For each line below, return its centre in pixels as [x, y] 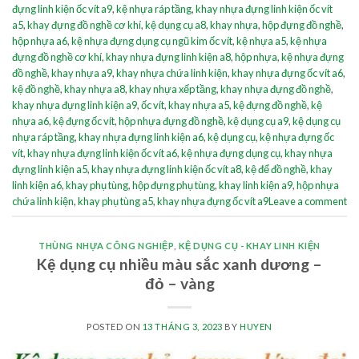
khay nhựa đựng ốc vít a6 [287, 73]
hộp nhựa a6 [40, 41]
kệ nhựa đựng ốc [297, 137]
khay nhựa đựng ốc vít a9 [213, 202]
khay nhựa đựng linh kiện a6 [141, 137]
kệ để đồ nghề [276, 169]
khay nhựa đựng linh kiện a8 [168, 57]
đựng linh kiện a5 [50, 169]
